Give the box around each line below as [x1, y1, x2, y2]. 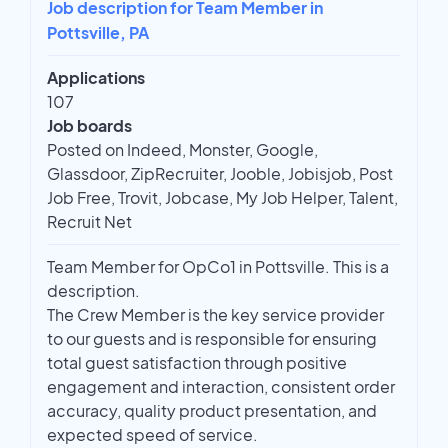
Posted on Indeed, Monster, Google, [47, 139, 318, 161]
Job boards [47, 115, 132, 137]
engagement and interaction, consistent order [47, 376, 395, 398]
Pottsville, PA [47, 22, 149, 44]
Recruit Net [47, 211, 132, 233]
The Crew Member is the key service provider [47, 304, 384, 326]
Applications [47, 67, 145, 89]
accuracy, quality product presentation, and [47, 400, 377, 422]
